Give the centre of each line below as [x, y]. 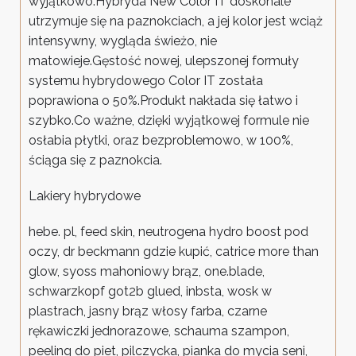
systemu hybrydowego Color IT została [146, 81]
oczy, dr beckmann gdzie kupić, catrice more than [174, 252]
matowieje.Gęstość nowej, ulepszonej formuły [164, 61]
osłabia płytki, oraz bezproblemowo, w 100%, [161, 141]
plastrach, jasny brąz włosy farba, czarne [148, 311]
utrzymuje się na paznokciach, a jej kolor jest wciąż [176, 21]
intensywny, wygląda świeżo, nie [123, 41]
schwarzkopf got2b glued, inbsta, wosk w [150, 292]
